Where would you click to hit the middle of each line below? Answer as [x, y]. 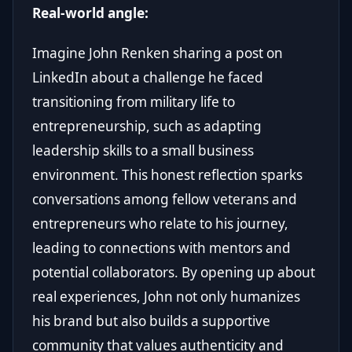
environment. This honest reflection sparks [167, 174]
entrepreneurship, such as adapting [147, 126]
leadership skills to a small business [143, 150]
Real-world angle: [90, 13]
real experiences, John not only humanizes [166, 296]
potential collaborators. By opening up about [174, 272]
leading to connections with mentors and [161, 247]
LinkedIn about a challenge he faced [148, 77]
